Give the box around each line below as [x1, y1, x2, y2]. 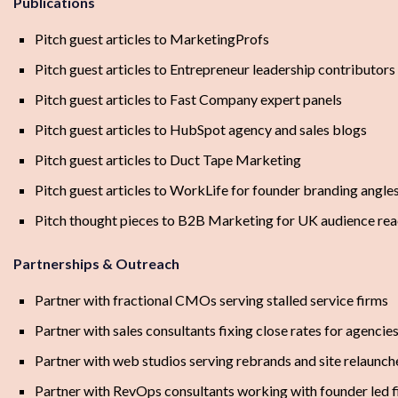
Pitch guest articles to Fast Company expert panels [35, 91, 342, 108]
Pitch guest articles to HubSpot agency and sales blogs [35, 121, 367, 139]
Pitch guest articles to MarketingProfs [35, 30, 269, 48]
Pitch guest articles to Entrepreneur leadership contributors [35, 60, 395, 78]
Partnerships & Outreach [13, 255, 179, 273]
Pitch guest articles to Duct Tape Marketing [35, 151, 301, 169]
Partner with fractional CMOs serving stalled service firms [35, 291, 388, 309]
